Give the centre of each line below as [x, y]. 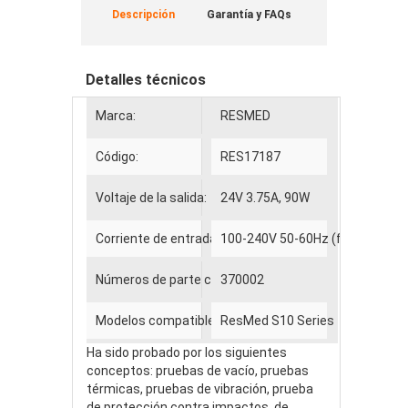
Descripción [143, 14]
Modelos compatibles [159, 320]
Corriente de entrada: [158, 238]
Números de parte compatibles [187, 279]
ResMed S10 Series [277, 320]
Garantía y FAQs [249, 14]
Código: [117, 156]
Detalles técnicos [146, 79]
